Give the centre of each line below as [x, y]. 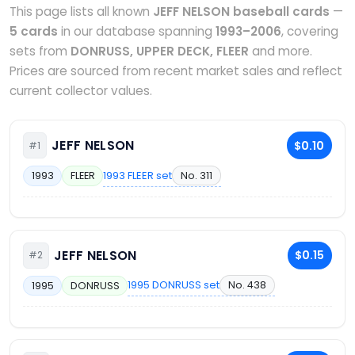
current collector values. [81, 91]
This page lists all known [81, 11]
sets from [40, 51]
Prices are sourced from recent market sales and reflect [176, 71]
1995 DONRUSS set [174, 285]
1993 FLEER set [138, 175]
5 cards [34, 31]
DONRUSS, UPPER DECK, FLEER [160, 51]
